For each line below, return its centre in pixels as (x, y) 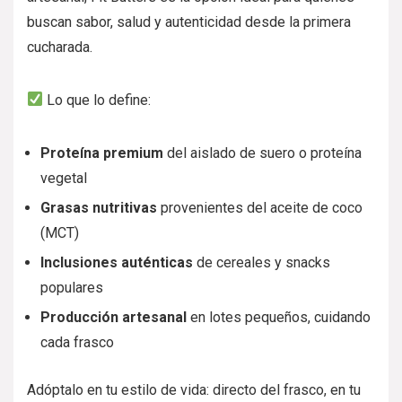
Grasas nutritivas (99, 207)
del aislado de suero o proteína (262, 153)
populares (72, 287)
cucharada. (60, 47)
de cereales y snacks (262, 262)
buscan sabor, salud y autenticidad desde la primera (189, 22)
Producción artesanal (114, 317)
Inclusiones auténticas (117, 262)
